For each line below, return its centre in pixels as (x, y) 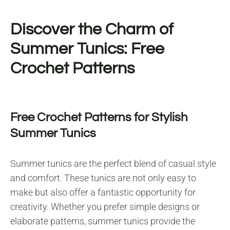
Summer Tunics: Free (87, 49)
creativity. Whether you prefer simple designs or (105, 206)
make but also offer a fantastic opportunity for (103, 192)
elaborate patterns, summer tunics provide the (103, 221)
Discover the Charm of (92, 29)
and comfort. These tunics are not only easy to (103, 178)
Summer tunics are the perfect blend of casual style (113, 163)
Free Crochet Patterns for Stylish (99, 117)
